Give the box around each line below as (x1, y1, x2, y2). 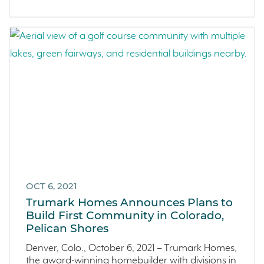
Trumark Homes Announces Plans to (26, 195, 233, 209)
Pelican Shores (26, 221, 108, 235)
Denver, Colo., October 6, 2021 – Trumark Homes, (26, 242, 237, 254)
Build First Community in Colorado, (26, 208, 224, 222)
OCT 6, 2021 (26, 180, 77, 192)
